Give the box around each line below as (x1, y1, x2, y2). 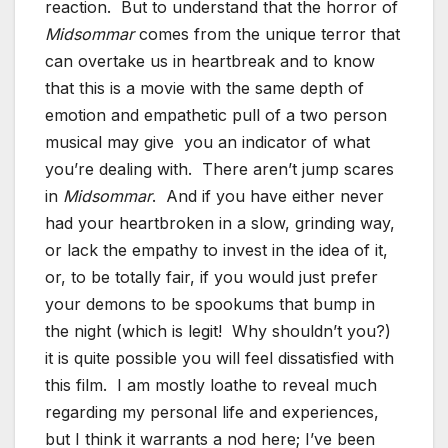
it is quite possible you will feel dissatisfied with (45, 347, 394, 368)
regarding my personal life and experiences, (45, 401, 379, 422)
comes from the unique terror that (134, 23, 400, 44)
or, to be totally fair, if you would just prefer (45, 266, 378, 287)
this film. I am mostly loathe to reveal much (45, 374, 377, 395)
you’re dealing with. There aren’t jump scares (45, 158, 394, 179)
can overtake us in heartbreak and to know (45, 50, 375, 71)
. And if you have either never (152, 185, 384, 206)
